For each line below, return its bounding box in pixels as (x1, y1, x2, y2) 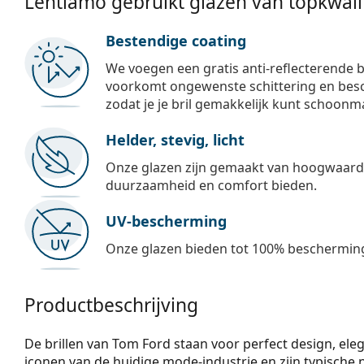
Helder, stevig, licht (106, 129, 245, 149)
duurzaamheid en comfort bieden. (106, 175, 317, 194)
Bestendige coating (106, 30, 246, 50)
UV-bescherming (106, 210, 227, 231)
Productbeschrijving (24, 292, 198, 318)
